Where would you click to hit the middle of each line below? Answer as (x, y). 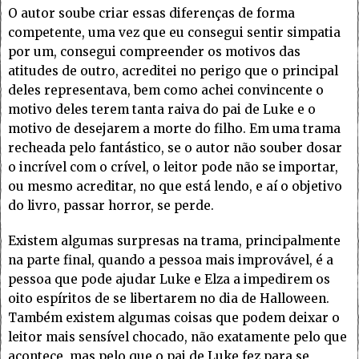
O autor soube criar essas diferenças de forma (151, 14)
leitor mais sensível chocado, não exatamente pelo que (177, 337)
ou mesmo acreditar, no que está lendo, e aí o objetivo (175, 187)
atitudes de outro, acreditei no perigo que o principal (173, 71)
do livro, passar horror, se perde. (111, 206)
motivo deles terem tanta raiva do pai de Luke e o (162, 110)
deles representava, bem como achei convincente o (166, 91)
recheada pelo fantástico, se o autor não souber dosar (175, 148)
